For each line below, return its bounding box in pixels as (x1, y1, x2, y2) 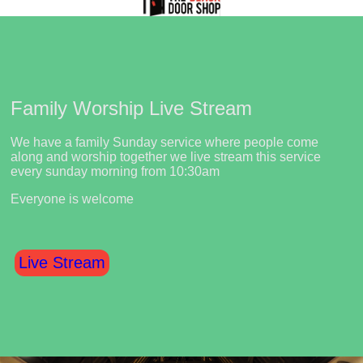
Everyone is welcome (11, 192, 134, 207)
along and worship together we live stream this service (11, 150, 321, 164)
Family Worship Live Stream (11, 96, 252, 119)
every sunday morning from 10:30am (11, 164, 220, 179)
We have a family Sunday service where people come (11, 135, 318, 150)
